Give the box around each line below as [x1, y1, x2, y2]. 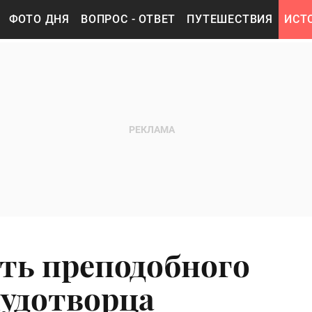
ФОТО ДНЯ [8, 13, 70, 26]
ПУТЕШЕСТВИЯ [187, 13, 274, 26]
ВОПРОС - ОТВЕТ [81, 13, 176, 26]
